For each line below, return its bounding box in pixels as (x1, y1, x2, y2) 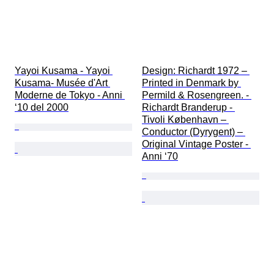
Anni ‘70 (142, 151, 178, 162)
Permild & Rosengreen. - (142, 90, 251, 101)
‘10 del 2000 (15, 102, 68, 113)
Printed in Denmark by (142, 78, 241, 89)
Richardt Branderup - (142, 102, 235, 113)
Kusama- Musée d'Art (15, 78, 110, 89)
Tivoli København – (142, 114, 229, 125)
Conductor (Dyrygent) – (142, 127, 245, 138)
